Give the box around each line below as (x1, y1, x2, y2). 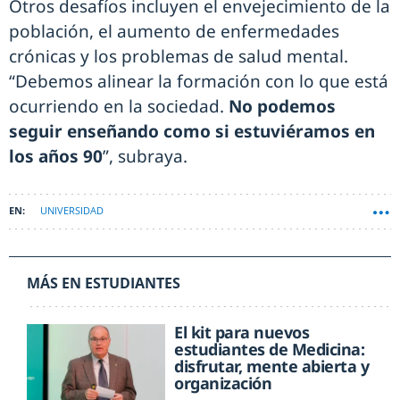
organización (174, 372, 272, 395)
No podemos (229, 95, 336, 119)
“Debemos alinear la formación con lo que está (9, 70, 388, 94)
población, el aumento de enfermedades (9, 20, 339, 44)
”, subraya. (103, 145, 187, 169)
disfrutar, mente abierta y (174, 355, 370, 378)
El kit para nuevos (174, 321, 310, 344)
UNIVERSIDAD (40, 204, 104, 218)
